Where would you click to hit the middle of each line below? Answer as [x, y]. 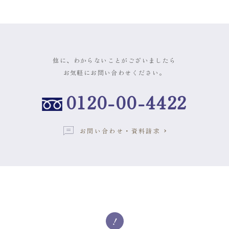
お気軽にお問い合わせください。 [114, 72]
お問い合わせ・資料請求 [120, 131]
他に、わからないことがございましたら [114, 60]
